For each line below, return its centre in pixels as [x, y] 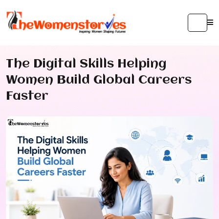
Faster [27, 96]
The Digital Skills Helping [86, 64]
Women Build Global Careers [99, 80]
